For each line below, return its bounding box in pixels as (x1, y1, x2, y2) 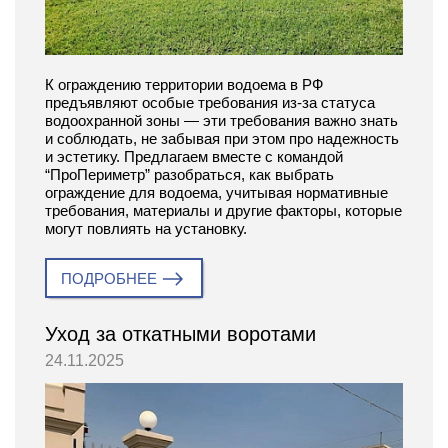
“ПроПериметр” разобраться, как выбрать (45, 166, 334, 184)
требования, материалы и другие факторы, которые (45, 202, 402, 220)
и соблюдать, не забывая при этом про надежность (45, 130, 399, 148)
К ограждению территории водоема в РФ (45, 76, 323, 94)
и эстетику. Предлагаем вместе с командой (45, 148, 343, 166)
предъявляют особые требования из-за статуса (45, 94, 375, 112)
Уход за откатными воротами (45, 323, 316, 346)
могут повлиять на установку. (45, 220, 255, 238)
